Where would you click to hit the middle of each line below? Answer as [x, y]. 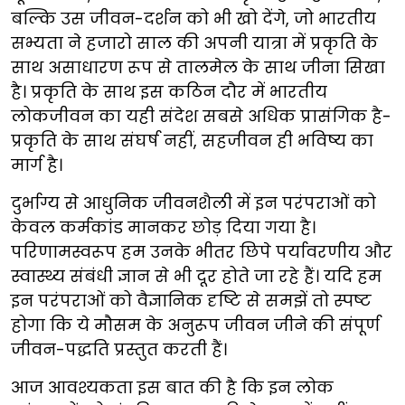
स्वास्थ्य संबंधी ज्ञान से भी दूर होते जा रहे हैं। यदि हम [196, 276]
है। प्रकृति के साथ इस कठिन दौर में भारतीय [169, 92]
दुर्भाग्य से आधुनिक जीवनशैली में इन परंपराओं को [193, 203]
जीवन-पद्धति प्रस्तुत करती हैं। [119, 349]
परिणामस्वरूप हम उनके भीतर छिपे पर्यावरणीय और [202, 252]
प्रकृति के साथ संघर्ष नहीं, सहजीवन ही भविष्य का [192, 141]
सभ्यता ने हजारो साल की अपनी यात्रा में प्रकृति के [194, 43]
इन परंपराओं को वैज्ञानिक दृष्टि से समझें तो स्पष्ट [191, 301]
